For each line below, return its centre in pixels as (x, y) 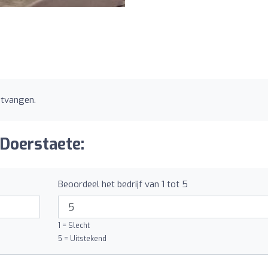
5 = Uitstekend (82, 239)
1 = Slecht (74, 226)
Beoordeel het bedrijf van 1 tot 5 (123, 185)
